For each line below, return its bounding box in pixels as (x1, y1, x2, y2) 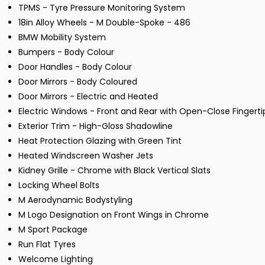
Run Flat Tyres (18, 238, 76, 251)
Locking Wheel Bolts (18, 179, 99, 192)
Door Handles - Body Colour (18, 61, 132, 73)
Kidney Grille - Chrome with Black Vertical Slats (18, 164, 211, 177)
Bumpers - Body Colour (18, 46, 114, 59)
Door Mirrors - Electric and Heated (18, 91, 158, 103)
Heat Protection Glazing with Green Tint (18, 135, 182, 147)
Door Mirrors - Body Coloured (18, 76, 137, 88)
